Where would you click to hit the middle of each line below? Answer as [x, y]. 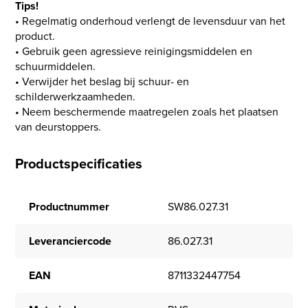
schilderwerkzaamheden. [76, 96]
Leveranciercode [70, 241]
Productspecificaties [79, 163]
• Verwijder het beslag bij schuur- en [102, 81]
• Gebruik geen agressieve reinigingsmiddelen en [134, 51]
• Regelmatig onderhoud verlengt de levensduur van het [151, 21]
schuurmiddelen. [56, 66]
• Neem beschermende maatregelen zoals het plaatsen [147, 111]
